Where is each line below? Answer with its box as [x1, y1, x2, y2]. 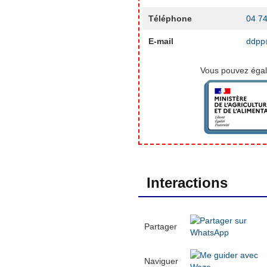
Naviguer [144, 256, 178, 266]
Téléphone [148, 13, 192, 23]
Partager [144, 221, 177, 231]
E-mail [148, 36, 173, 46]
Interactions [147, 174, 228, 191]
